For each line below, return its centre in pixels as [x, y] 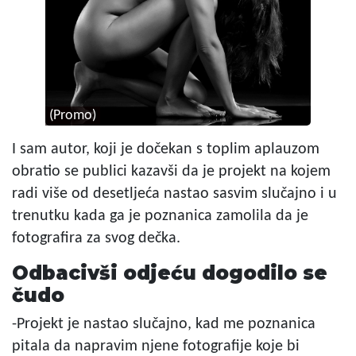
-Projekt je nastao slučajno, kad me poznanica [164, 325]
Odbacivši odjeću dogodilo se [170, 273]
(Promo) [72, 116]
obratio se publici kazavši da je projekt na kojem [171, 172]
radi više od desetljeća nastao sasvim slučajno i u [174, 194]
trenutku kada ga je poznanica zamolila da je [160, 217]
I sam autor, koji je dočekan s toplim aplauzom [166, 150]
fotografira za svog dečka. [96, 239]
